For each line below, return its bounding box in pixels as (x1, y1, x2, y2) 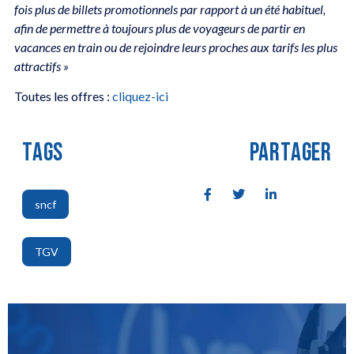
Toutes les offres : (13, 88, 112, 104)
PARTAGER (249, 137, 333, 169)
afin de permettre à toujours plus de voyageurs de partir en (13, 20, 305, 36)
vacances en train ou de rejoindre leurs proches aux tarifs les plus (13, 39, 337, 55)
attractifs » (13, 58, 69, 73)
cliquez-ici (111, 88, 168, 104)
